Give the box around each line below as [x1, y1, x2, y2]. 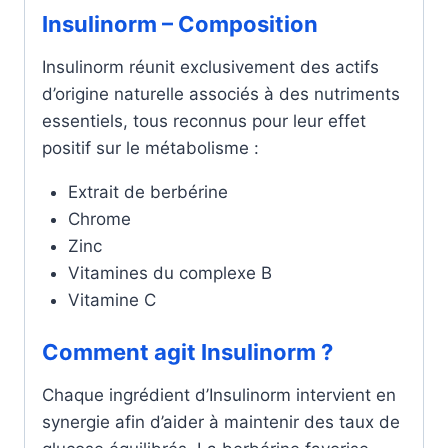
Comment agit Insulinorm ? [42, 339, 333, 365]
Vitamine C [67, 289, 156, 310]
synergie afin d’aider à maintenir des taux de [42, 412, 400, 432]
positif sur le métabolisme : [42, 137, 259, 158]
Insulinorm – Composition [42, 10, 318, 37]
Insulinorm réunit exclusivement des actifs [42, 56, 379, 77]
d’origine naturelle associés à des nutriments [42, 83, 400, 104]
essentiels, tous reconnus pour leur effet [42, 110, 366, 131]
